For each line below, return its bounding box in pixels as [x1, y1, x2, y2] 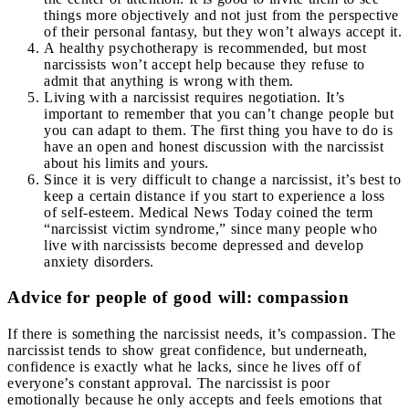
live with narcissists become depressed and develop [44, 236, 363, 253]
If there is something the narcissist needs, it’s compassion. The [7, 325, 396, 341]
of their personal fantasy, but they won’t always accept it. [44, 23, 402, 39]
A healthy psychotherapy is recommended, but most [44, 39, 366, 56]
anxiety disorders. [44, 253, 154, 269]
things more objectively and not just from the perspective [44, 6, 399, 23]
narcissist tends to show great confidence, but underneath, [7, 341, 368, 358]
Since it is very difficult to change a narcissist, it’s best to [44, 171, 401, 187]
